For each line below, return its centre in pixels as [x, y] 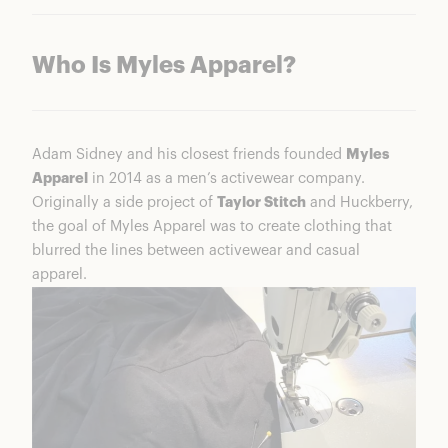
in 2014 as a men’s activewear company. [226, 179]
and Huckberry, [359, 203]
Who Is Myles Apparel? [164, 66]
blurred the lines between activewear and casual [196, 251]
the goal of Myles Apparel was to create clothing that [212, 227]
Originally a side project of [124, 203]
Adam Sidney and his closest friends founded [189, 155]
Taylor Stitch [261, 203]
